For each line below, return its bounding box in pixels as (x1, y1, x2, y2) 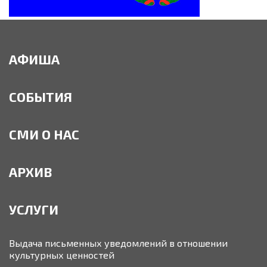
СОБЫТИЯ (9, 89, 72, 105)
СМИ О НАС (9, 126, 79, 142)
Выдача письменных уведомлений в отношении (9, 237, 228, 249)
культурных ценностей (9, 249, 114, 261)
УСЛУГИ (9, 201, 58, 218)
